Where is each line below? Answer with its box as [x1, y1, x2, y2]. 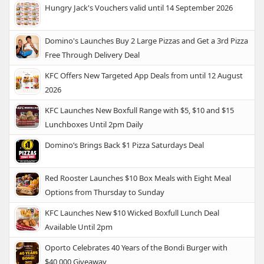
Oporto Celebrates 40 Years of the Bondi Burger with [45, 242, 227, 253]
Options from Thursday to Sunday [45, 187, 164, 198]
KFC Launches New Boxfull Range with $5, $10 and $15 [45, 105, 234, 116]
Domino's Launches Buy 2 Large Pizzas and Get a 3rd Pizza [45, 35, 248, 47]
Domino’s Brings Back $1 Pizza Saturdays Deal [45, 140, 204, 151]
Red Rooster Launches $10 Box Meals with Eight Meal [45, 173, 231, 184]
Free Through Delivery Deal [45, 49, 140, 61]
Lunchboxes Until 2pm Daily [45, 119, 143, 130]
